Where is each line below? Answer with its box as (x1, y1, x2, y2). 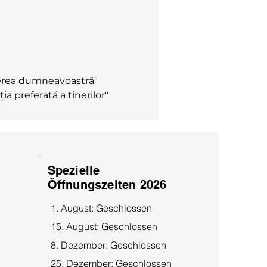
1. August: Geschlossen (50, 201, 152, 214)
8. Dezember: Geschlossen (50, 238, 166, 251)
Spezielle (47, 163, 100, 178)
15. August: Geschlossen (50, 220, 157, 232)
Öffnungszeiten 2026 (47, 177, 167, 192)
